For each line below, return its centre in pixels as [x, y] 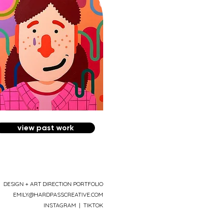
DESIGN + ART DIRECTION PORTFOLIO [53, 184]
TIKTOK [93, 205]
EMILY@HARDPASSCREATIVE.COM [58, 195]
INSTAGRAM [60, 205]
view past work [45, 128]
